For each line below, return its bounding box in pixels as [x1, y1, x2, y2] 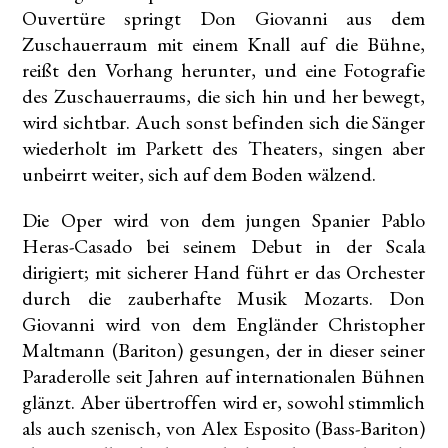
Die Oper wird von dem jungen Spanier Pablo [22, 207, 426, 234]
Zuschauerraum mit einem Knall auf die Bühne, [22, 31, 426, 58]
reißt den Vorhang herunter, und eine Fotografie [22, 57, 426, 84]
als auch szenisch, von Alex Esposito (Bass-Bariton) [22, 415, 426, 442]
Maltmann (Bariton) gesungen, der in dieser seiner [22, 337, 426, 364]
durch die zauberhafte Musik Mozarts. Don [22, 285, 426, 312]
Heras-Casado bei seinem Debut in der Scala [22, 233, 426, 260]
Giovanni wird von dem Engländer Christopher [22, 311, 426, 338]
